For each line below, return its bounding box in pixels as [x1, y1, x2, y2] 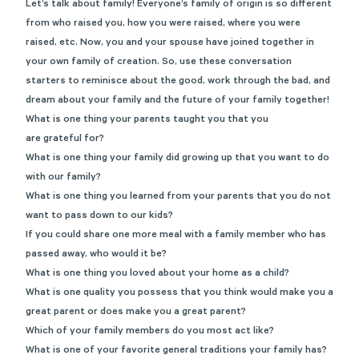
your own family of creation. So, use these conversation [26, 57, 292, 68]
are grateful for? [26, 134, 107, 145]
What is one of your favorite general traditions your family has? [26, 345, 327, 357]
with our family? [26, 172, 101, 184]
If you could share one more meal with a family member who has [26, 230, 326, 241]
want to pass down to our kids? [26, 211, 173, 222]
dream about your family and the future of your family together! [26, 95, 329, 107]
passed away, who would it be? [26, 249, 167, 260]
